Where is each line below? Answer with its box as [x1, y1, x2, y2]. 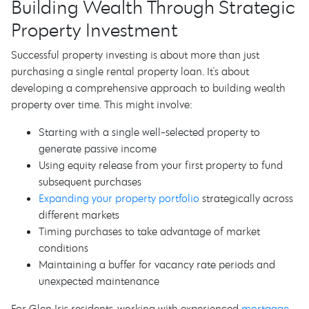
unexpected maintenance [39, 274, 159, 288]
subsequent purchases [39, 175, 141, 188]
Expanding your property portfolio [39, 191, 199, 205]
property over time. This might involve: [11, 97, 192, 111]
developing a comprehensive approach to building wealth [11, 81, 286, 94]
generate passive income [39, 141, 157, 155]
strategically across [199, 191, 293, 205]
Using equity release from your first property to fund [39, 158, 283, 172]
